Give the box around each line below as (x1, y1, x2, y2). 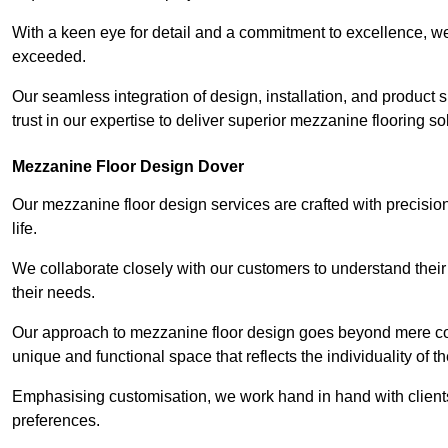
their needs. (12, 284, 95, 302)
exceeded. (12, 48, 86, 66)
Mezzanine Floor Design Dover (12, 158, 244, 176)
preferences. (12, 412, 100, 430)
